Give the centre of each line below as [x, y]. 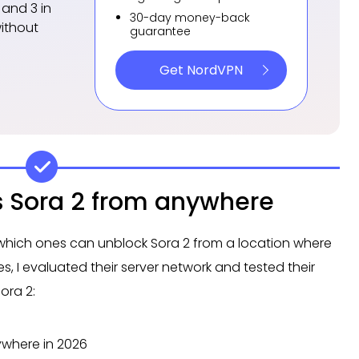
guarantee [160, 31]
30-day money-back [190, 17]
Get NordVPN [201, 70]
